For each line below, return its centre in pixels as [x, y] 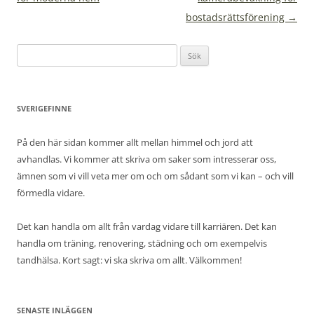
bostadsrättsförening [237, 17]
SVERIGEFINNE [44, 108]
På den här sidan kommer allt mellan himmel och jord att [135, 142]
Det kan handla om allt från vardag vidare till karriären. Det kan [147, 226]
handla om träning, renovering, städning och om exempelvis [142, 243]
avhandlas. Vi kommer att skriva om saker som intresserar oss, [146, 159]
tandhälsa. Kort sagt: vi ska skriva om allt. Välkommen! [129, 260]
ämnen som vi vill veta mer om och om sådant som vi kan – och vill [155, 176]
